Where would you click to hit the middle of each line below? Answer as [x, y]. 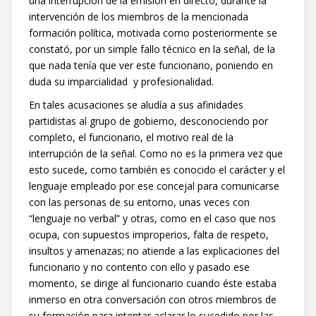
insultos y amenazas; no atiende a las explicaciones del [154, 250]
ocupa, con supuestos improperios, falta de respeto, [149, 234]
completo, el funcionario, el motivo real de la [131, 137]
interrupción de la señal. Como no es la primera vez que [156, 153]
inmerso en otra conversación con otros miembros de [153, 299]
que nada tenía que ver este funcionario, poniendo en [151, 65]
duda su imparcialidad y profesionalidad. [121, 81]
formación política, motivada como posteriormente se [153, 32]
